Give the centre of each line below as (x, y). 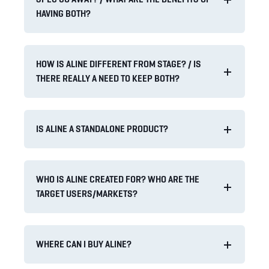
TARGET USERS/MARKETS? (87, 194)
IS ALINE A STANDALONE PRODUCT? (102, 129)
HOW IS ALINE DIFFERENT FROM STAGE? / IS (119, 64)
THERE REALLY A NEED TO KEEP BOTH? (108, 78)
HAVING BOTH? (63, 14)
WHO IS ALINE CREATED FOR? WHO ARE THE (118, 179)
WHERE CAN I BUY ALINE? (84, 244)
